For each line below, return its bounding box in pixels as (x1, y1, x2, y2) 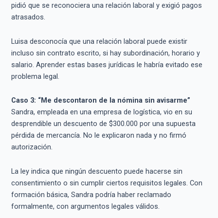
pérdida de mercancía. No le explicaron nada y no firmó (11, 131, 186, 140)
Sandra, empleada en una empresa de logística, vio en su (11, 108, 192, 117)
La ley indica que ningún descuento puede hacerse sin (11, 166, 182, 176)
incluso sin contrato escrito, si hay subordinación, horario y (11, 48, 200, 57)
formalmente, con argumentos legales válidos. (11, 201, 160, 211)
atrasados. (11, 13, 45, 22)
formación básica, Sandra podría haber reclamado (11, 190, 171, 199)
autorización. (11, 143, 53, 152)
